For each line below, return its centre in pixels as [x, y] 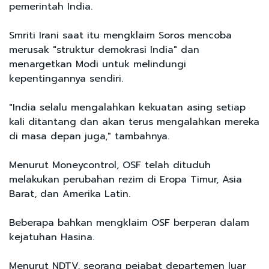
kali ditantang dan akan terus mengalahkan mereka [134, 122]
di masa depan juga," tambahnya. [89, 136]
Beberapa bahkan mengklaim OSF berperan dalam [129, 222]
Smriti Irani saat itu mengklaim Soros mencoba [120, 35]
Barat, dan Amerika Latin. [70, 194]
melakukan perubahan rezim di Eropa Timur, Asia [125, 179]
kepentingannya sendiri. [66, 78]
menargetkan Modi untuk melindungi [98, 64]
